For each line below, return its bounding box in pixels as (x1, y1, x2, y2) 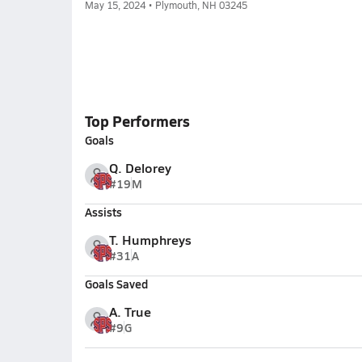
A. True (108, 302, 151, 321)
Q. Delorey (108, 158, 171, 177)
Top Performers (84, 111, 190, 131)
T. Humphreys (108, 230, 192, 249)
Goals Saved (84, 276, 148, 292)
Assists (84, 204, 122, 220)
